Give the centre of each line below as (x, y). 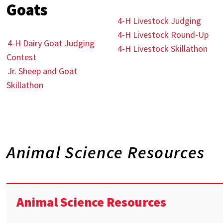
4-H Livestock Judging (159, 21)
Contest (22, 57)
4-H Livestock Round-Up (163, 35)
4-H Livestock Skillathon (162, 49)
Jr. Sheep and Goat (43, 71)
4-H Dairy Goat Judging (51, 43)
